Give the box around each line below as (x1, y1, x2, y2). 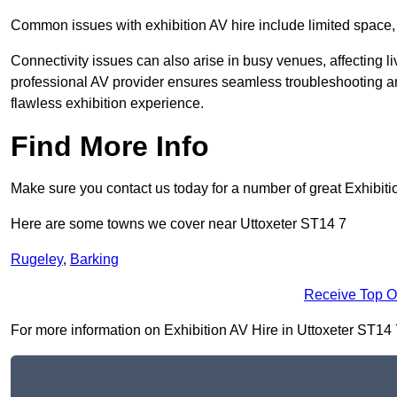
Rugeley (11, 252, 63, 268)
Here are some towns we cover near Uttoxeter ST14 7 (11, 216, 346, 232)
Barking (70, 252, 119, 268)
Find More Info (11, 130, 209, 163)
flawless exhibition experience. (11, 96, 204, 112)
